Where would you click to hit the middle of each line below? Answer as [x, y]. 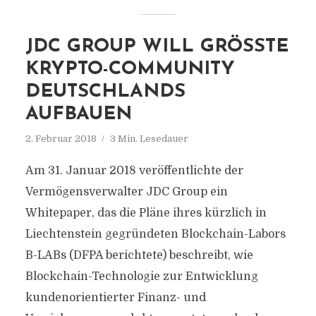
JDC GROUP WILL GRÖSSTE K [157, 47]
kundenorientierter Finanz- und [115, 298]
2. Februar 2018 [61, 139]
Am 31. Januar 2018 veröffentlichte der [134, 171]
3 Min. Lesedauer [149, 139]
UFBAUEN [70, 115]
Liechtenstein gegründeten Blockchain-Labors [155, 234]
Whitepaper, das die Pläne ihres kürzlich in [146, 213]
